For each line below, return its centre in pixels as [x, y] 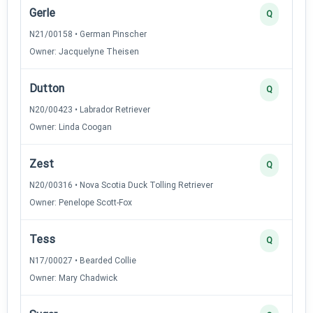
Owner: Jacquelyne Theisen [84, 51]
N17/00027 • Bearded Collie [83, 260]
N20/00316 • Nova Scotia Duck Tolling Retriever [121, 185]
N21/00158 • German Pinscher [88, 34]
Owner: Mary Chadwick [73, 278]
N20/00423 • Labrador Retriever [90, 109]
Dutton [47, 88]
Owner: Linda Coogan [71, 127]
